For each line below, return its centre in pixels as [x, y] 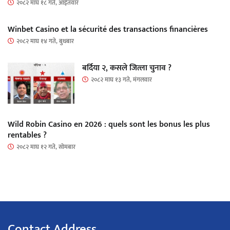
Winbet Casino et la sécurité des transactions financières [108, 30]
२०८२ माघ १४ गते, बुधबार [45, 41]
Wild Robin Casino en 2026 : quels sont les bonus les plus [109, 125]
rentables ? [27, 136]
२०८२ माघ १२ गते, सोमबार [46, 147]
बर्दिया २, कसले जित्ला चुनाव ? [127, 68]
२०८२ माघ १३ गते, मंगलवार [121, 80]
